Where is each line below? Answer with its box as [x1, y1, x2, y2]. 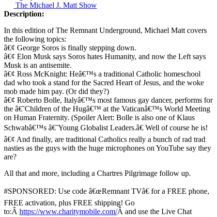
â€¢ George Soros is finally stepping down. [4, 44, 136, 52]
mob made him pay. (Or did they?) [4, 87, 109, 96]
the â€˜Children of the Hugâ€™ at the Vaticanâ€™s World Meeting [4, 105, 210, 113]
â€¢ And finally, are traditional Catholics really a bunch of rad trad [4, 135, 205, 144]
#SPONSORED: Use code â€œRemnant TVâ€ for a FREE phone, [4, 187, 209, 196]
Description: [4, 10, 44, 18]
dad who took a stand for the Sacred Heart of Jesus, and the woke [4, 78, 204, 87]
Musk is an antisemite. [4, 61, 72, 70]
